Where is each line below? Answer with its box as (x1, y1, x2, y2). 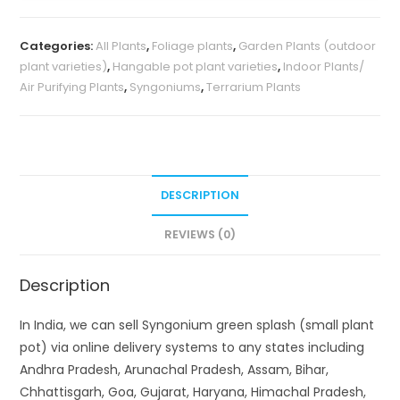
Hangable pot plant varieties (112, 58, 279, 76)
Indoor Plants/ (283, 58, 365, 76)
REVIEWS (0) (164, 227, 236, 243)
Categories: (20, 37, 96, 55)
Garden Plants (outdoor (238, 37, 377, 55)
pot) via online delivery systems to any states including (20, 338, 365, 357)
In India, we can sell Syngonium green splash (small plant (20, 316, 375, 335)
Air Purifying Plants (20, 79, 125, 96)
